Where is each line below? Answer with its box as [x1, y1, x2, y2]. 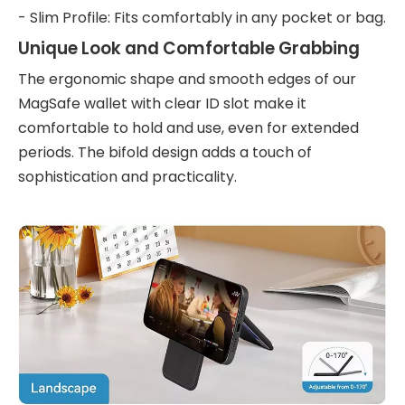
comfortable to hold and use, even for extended [18, 118, 359, 138]
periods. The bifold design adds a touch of [18, 142, 312, 163]
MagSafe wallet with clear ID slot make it [18, 93, 306, 114]
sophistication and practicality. [18, 166, 237, 187]
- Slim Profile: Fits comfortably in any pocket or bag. [18, 7, 386, 28]
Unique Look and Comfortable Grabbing [18, 36, 360, 61]
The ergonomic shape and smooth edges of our [18, 69, 356, 89]
